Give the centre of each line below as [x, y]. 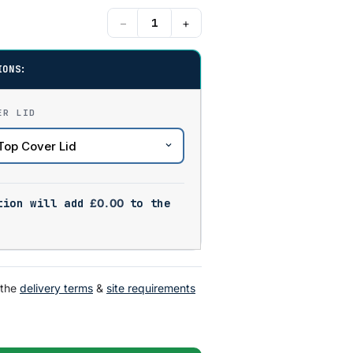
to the [150, 203]
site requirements [151, 288]
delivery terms [56, 288]
